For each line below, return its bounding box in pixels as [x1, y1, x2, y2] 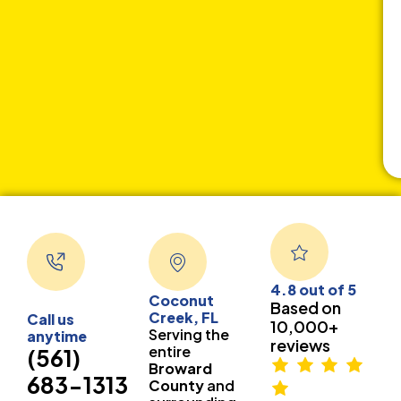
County [149, 375, 204, 395]
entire [149, 341, 191, 361]
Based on [270, 297, 341, 318]
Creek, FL [149, 307, 218, 327]
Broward [149, 358, 212, 378]
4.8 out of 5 [270, 280, 356, 299]
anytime [27, 327, 87, 346]
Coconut [149, 290, 214, 310]
